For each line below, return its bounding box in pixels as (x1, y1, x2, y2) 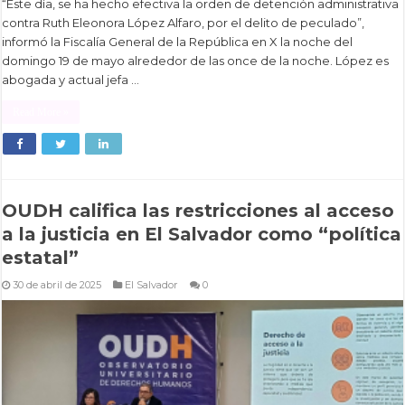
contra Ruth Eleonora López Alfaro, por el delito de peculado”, (2, 15, 365, 31)
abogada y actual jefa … (2, 72, 140, 88)
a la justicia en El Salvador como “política (2, 222, 402, 245)
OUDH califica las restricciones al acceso (2, 199, 395, 221)
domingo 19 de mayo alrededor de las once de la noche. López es (2, 53, 390, 69)
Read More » (13, 106, 70, 119)
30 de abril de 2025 (13, 278, 102, 291)
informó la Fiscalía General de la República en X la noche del (2, 34, 353, 50)
